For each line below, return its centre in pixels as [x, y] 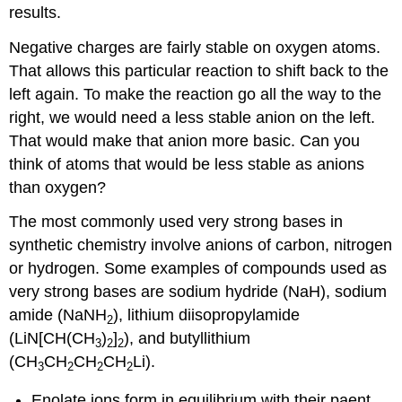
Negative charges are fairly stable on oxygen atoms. [195, 47]
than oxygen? [58, 187]
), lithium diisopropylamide [207, 315]
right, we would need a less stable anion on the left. [192, 117]
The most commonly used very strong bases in [176, 222]
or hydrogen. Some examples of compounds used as [198, 269]
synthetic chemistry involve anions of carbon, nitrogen [201, 245]
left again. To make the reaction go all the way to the [196, 94]
